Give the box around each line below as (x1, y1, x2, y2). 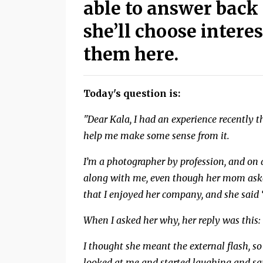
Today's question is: (83, 87, 180, 100)
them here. (83, 43, 178, 66)
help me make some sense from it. (83, 130, 230, 142)
